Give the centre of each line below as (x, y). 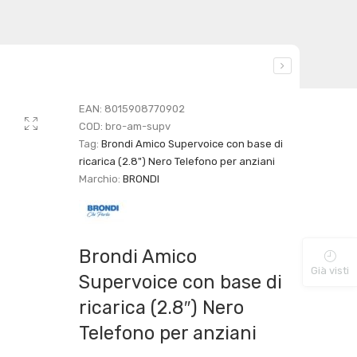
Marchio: (101, 178)
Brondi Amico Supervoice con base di (192, 143)
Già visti (330, 271)
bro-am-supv (138, 126)
